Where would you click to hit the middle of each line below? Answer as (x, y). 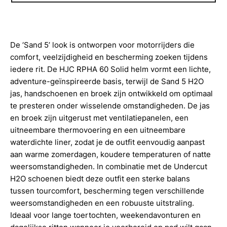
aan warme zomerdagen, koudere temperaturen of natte (111, 154)
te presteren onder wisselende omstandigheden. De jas (110, 105)
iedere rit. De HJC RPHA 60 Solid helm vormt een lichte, (111, 69)
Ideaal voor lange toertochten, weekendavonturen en (106, 215)
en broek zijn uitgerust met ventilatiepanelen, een (100, 118)
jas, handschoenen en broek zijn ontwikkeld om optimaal (112, 93)
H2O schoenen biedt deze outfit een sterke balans (100, 178)
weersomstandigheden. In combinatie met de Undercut (109, 166)
